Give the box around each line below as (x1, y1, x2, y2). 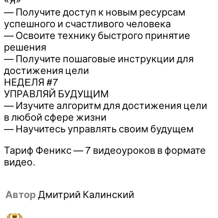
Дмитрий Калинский (38, 189, 134, 200)
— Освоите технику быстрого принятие (4, 30, 190, 41)
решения (4, 41, 46, 53)
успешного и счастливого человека (4, 18, 171, 29)
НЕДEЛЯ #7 (4, 76, 58, 88)
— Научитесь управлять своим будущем (4, 123, 194, 134)
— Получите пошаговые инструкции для (4, 53, 194, 64)
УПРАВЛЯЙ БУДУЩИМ (4, 88, 109, 99)
